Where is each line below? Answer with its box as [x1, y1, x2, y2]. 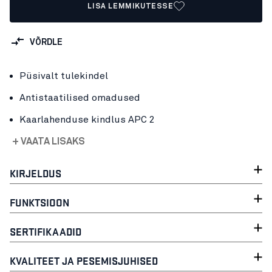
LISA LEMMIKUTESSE [87, 3, 174, 10]
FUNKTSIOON [10, 194, 69, 209]
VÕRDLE [30, 38, 63, 47]
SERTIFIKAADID [10, 223, 81, 239]
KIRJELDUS [10, 165, 61, 180]
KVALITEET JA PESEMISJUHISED [10, 253, 158, 268]
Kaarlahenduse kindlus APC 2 [19, 115, 155, 124]
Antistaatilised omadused [19, 93, 140, 103]
